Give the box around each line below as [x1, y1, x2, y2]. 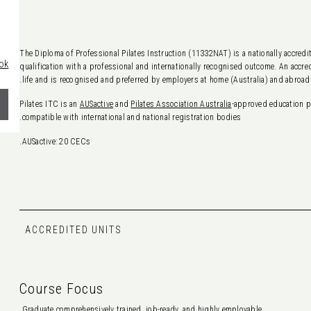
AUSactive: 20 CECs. [22, 137, 91, 146]
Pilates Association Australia [131, 99, 232, 109]
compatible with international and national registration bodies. [22, 112, 242, 122]
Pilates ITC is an [19, 99, 80, 109]
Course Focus [19, 280, 104, 297]
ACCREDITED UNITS [25, 224, 123, 235]
